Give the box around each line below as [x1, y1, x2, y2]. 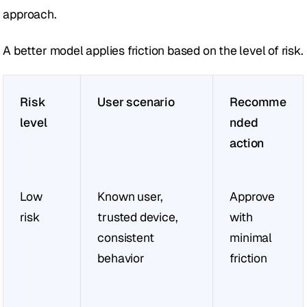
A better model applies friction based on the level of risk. [3, 42, 304, 59]
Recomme [230, 94, 287, 110]
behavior [97, 250, 145, 267]
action [230, 135, 265, 151]
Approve [230, 188, 275, 205]
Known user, [97, 188, 164, 205]
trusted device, [97, 209, 178, 225]
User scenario [97, 94, 175, 110]
